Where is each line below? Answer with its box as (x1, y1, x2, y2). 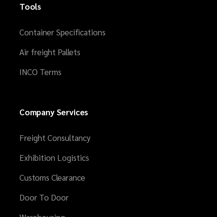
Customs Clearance (19, 172, 85, 183)
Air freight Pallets (19, 46, 80, 57)
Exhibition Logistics (19, 152, 89, 163)
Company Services (19, 107, 89, 117)
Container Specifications (19, 27, 106, 37)
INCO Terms (19, 66, 62, 77)
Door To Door (19, 192, 69, 202)
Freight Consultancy (19, 132, 91, 143)
